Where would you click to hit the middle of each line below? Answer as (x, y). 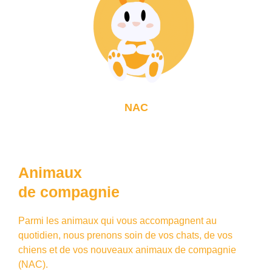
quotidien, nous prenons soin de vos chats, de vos (125, 235)
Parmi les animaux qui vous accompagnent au (117, 220)
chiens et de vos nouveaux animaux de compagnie (127, 250)
